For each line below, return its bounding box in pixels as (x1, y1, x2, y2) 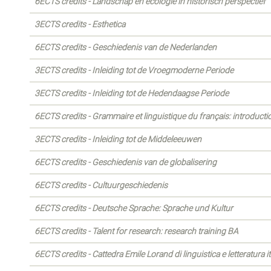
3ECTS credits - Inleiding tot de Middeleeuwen (34, 134, 201, 144)
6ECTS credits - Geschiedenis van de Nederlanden (34, 42, 217, 52)
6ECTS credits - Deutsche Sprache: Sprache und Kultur (34, 203, 233, 213)
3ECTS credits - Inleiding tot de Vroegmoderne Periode (34, 65, 233, 75)
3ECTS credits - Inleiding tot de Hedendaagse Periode (34, 88, 229, 98)
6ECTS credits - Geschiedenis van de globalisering (34, 157, 217, 167)
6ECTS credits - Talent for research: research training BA (34, 226, 238, 236)
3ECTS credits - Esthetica (34, 19, 125, 29)
